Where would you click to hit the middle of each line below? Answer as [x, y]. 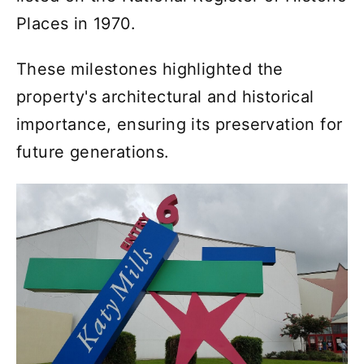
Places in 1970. [76, 23]
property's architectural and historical [165, 96]
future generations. [93, 152]
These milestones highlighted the [150, 69]
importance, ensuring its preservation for [180, 124]
